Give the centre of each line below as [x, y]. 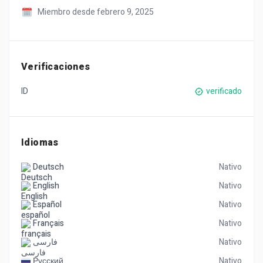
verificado [224, 91]
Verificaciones [56, 67]
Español [47, 205]
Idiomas [40, 143]
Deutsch [48, 167]
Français [48, 223]
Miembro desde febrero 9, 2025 [96, 12]
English [46, 186]
